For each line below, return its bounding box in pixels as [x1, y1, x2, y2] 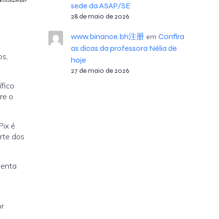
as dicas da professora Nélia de [70, 44, 177, 53]
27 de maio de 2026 [70, 66, 129, 75]
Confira [158, 32, 184, 41]
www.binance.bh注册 [70, 32, 144, 41]
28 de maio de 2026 [70, 12, 129, 21]
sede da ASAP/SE [70, 1, 131, 10]
